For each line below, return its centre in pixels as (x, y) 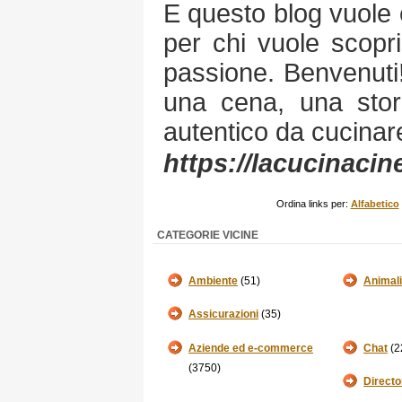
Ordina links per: (313, 204)
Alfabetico (375, 204)
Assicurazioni (223, 314)
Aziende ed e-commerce (251, 348)
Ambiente (213, 281)
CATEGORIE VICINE (208, 235)
